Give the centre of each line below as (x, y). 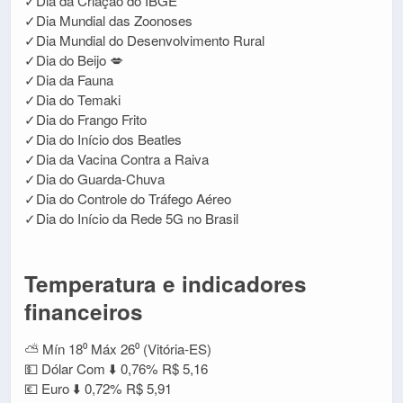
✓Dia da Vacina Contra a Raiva (116, 159)
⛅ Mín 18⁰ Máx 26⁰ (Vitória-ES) (118, 349)
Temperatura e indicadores (166, 284)
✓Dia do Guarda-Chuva (94, 179)
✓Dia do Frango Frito (85, 120)
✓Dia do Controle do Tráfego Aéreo (128, 199)
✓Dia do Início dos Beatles (103, 139)
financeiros (84, 312)
